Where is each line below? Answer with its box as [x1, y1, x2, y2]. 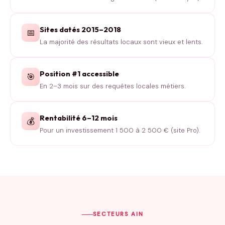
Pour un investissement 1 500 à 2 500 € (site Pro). [40, 126, 200, 135]
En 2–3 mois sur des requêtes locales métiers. [40, 81, 185, 90]
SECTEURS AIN [92, 210, 144, 218]
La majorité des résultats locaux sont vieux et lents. [40, 37, 202, 46]
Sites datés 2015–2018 [40, 24, 121, 34]
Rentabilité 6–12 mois [40, 113, 118, 123]
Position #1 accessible [40, 68, 119, 78]
